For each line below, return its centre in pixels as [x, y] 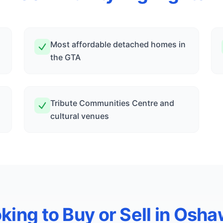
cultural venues [80, 116]
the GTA [65, 57]
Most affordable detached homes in [118, 44]
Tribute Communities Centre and [112, 103]
